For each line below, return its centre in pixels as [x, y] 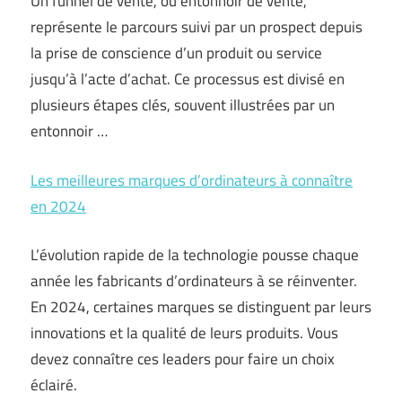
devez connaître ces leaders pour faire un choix [183, 359]
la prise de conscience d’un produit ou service [176, 53]
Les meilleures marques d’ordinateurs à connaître [192, 180]
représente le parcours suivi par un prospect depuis [197, 27]
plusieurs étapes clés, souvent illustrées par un [183, 105]
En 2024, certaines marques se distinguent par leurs [201, 307]
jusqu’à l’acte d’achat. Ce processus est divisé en [188, 79]
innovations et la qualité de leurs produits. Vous [184, 333]
